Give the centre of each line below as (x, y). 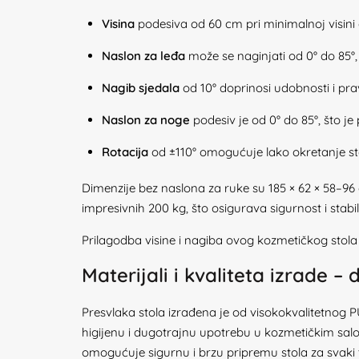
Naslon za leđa (143, 56)
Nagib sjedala (141, 88)
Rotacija (125, 152)
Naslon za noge (146, 120)
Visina (118, 24)
